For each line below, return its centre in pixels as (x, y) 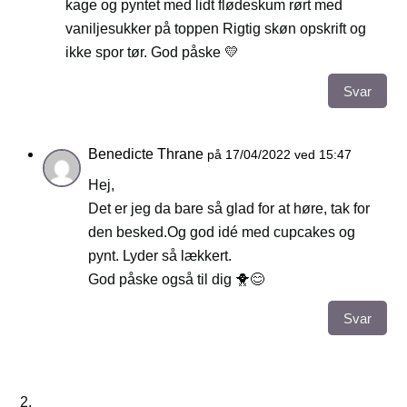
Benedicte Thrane (146, 154)
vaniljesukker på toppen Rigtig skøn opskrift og (216, 29)
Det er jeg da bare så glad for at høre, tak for (229, 209)
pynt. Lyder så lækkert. (160, 256)
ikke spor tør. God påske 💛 (153, 53)
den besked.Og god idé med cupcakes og (222, 233)
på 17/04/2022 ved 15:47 (280, 155)
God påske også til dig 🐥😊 (177, 280)
